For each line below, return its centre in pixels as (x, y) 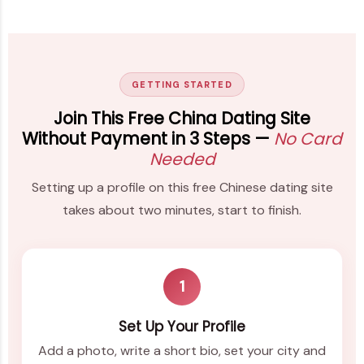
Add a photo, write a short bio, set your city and (182, 351)
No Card (308, 138)
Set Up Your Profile (182, 326)
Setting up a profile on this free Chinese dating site (182, 188)
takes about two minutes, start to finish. (182, 210)
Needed (182, 158)
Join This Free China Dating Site (182, 118)
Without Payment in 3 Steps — (148, 138)
